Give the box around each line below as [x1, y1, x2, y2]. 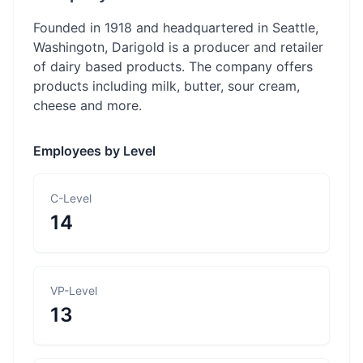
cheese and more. [33, 97, 142, 113]
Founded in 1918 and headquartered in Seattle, [33, 19, 318, 36]
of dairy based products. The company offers [33, 58, 313, 75]
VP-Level [50, 284, 97, 297]
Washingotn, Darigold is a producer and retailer [33, 39, 323, 55]
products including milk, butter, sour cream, [33, 78, 300, 94]
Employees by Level [33, 143, 156, 159]
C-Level [50, 191, 92, 205]
